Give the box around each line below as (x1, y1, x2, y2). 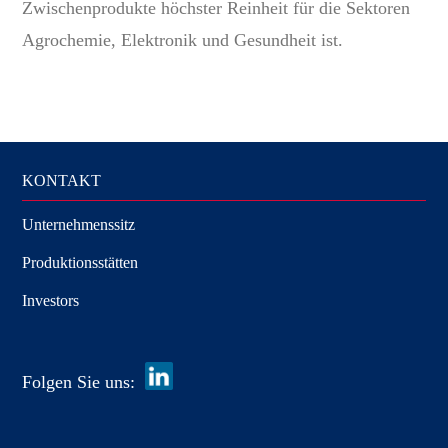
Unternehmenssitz (22, 215, 136, 233)
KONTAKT (22, 171, 102, 189)
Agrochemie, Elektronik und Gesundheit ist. (22, 29, 344, 50)
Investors (22, 291, 80, 309)
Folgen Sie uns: (22, 371, 146, 392)
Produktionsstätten (22, 253, 139, 271)
